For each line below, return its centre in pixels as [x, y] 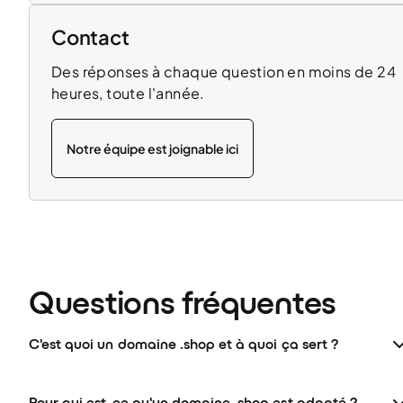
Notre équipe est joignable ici [152, 148]
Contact [90, 37]
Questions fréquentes [183, 303]
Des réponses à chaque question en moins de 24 [224, 72]
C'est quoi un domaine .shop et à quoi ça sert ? [184, 344]
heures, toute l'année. [128, 93]
